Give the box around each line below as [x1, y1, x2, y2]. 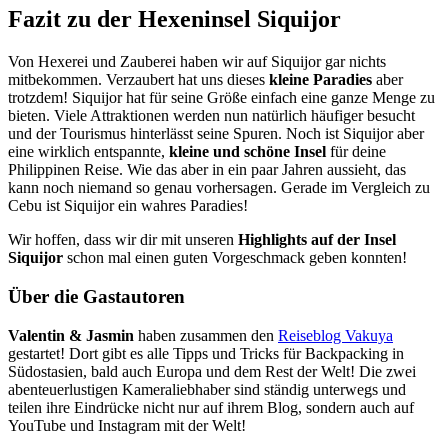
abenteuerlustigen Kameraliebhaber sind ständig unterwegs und [8, 380, 406, 398]
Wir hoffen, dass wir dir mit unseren [8, 231, 238, 249]
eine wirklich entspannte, [8, 143, 169, 161]
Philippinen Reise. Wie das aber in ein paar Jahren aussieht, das [8, 161, 406, 179]
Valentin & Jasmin [8, 326, 134, 344]
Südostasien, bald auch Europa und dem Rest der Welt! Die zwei [8, 362, 416, 380]
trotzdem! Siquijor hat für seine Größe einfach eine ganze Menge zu [8, 89, 435, 107]
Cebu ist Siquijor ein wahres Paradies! [8, 197, 248, 215]
